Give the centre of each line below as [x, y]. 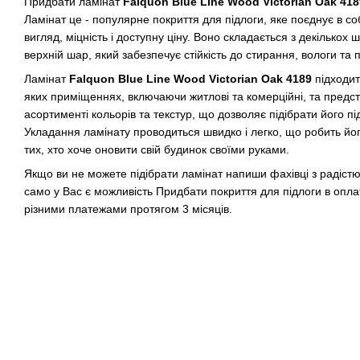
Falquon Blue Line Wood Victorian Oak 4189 [190, 78]
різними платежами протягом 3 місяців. [128, 209]
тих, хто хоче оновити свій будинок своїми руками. [157, 149]
